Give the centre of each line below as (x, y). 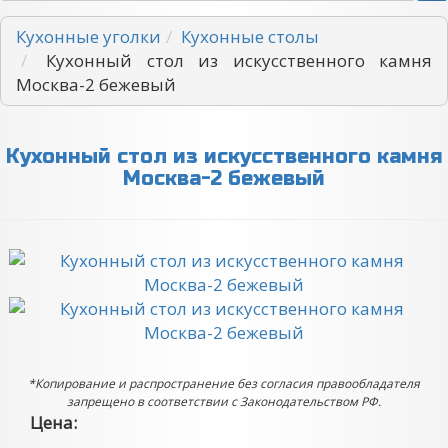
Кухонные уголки (88, 36)
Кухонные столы (250, 36)
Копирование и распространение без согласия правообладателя (227, 383)
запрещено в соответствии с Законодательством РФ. (224, 401)
